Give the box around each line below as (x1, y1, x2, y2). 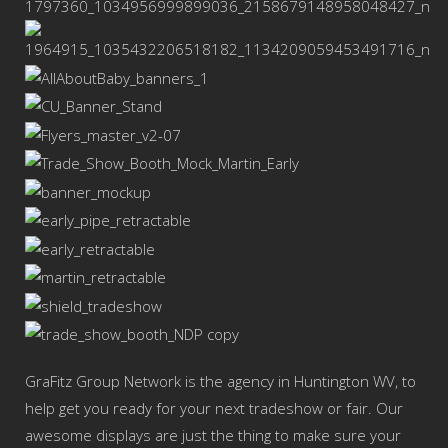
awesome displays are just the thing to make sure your (25, 425, 401, 446)
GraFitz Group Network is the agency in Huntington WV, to (25, 371, 416, 392)
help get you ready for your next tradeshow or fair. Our (25, 398, 403, 419)
